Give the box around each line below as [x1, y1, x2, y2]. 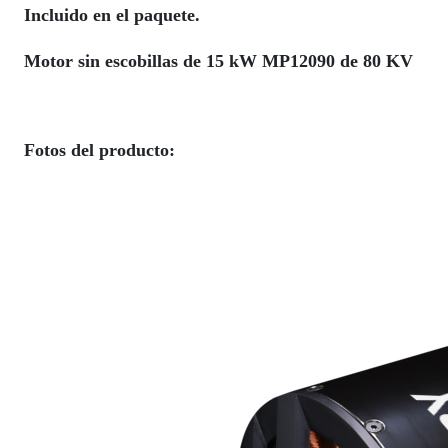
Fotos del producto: [24, 140, 175, 160]
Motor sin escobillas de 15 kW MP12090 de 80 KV [24, 51, 413, 71]
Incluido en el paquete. [24, 5, 200, 25]
